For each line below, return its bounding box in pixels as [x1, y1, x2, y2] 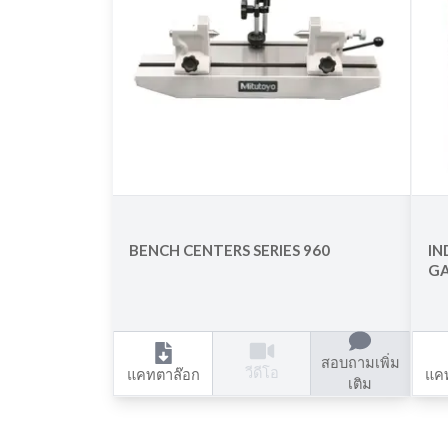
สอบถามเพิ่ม [320, 353, 400, 371]
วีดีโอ [244, 364, 279, 382]
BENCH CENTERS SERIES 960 [129, 240, 331, 259]
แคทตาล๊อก [126, 365, 200, 383]
